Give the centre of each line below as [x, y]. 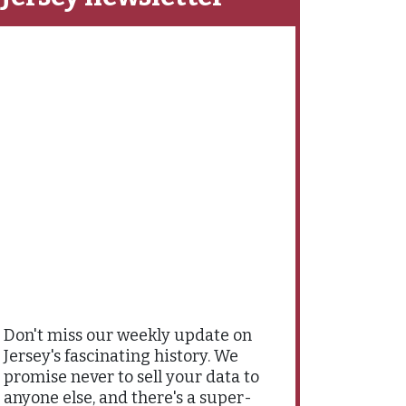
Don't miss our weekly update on [128, 335]
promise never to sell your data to [131, 377]
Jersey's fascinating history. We [121, 356]
